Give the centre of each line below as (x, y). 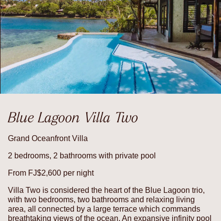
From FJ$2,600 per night (51, 173)
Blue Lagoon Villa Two (73, 117)
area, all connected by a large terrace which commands (104, 209)
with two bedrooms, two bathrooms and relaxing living (101, 199)
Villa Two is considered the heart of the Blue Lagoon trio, (106, 190)
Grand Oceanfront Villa (48, 138)
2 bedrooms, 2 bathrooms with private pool (82, 155)
